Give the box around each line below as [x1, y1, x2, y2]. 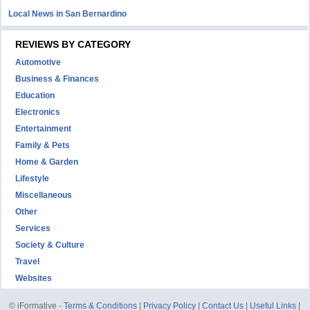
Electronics [15, 107, 61, 117]
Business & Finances [15, 74, 100, 84]
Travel [15, 257, 40, 266]
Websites [15, 273, 53, 283]
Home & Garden [15, 157, 79, 167]
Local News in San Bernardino [8, 9, 127, 19]
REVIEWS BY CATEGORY [15, 39, 131, 50]
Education [15, 91, 55, 100]
